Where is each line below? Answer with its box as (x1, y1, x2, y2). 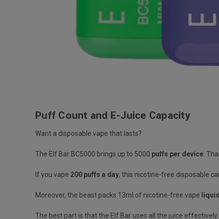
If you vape (35, 170, 70, 178)
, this (119, 170, 134, 178)
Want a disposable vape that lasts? (35, 129, 143, 137)
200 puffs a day (70, 170, 119, 178)
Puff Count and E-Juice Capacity (35, 109, 193, 121)
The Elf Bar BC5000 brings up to (35, 150, 134, 158)
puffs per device (152, 150, 203, 158)
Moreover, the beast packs (35, 191, 118, 199)
